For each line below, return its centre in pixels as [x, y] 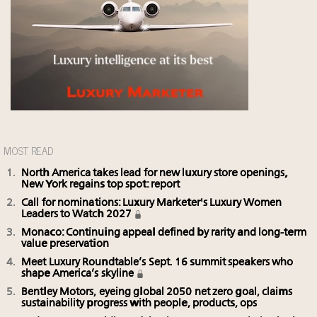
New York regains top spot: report [101, 185]
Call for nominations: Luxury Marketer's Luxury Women [152, 203]
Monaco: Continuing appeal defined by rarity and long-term [164, 233]
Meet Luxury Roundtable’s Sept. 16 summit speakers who [157, 263]
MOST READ [28, 150]
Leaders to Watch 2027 [78, 214]
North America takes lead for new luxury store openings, [155, 173]
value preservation [65, 244]
